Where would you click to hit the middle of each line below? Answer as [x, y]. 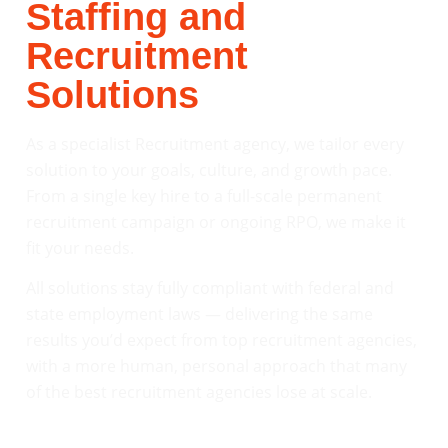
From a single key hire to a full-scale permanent [204, 195]
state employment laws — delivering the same [199, 314]
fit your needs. [80, 247]
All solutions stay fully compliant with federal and [210, 288]
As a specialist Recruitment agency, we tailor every [215, 143]
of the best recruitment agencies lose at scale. [199, 392]
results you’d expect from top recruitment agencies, [221, 340]
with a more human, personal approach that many [216, 366]
